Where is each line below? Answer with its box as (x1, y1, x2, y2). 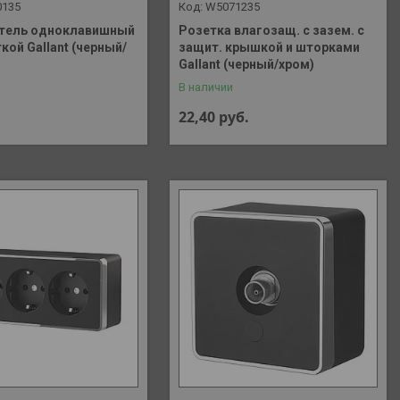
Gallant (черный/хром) (179, 56, 315, 71)
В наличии (179, 79, 234, 94)
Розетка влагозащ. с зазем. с (179, 22, 365, 37)
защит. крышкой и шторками (179, 39, 361, 54)
